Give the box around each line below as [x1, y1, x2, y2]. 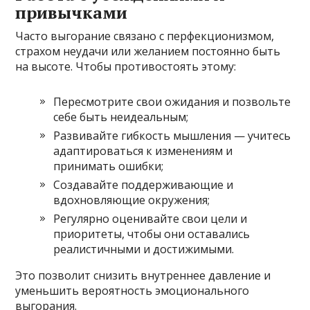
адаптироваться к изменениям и [53, 143, 233, 158]
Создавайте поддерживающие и [53, 176, 234, 192]
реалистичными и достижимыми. [53, 241, 235, 257]
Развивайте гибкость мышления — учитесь [53, 127, 291, 143]
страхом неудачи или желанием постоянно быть [15, 43, 281, 59]
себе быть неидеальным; [53, 109, 189, 125]
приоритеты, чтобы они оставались [53, 226, 250, 241]
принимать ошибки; [53, 158, 164, 174]
